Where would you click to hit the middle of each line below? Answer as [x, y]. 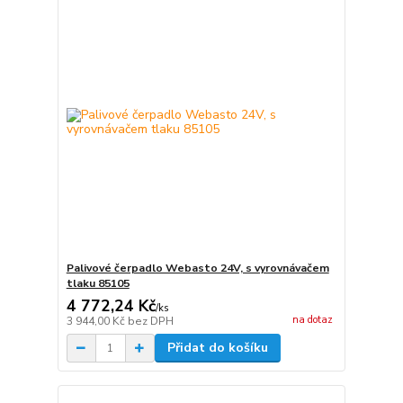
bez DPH [150, 322]
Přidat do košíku [217, 348]
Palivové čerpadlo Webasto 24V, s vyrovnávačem [197, 269]
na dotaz [312, 319]
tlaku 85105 [98, 284]
